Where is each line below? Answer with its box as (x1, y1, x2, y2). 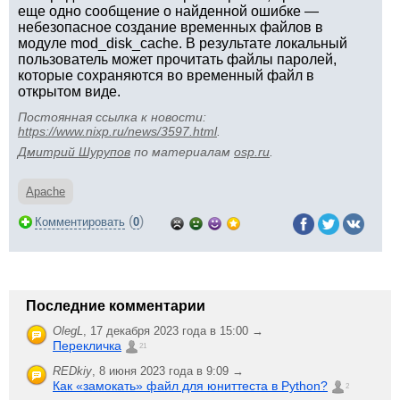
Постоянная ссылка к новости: (18, 110, 206, 124)
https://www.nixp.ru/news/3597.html (18, 124, 217, 138)
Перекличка (53, 338, 121, 353)
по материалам (130, 145, 234, 159)
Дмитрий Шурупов (18, 145, 130, 159)
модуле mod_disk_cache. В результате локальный (18, 36, 347, 51)
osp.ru (234, 145, 270, 159)
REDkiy (53, 364, 92, 378)
